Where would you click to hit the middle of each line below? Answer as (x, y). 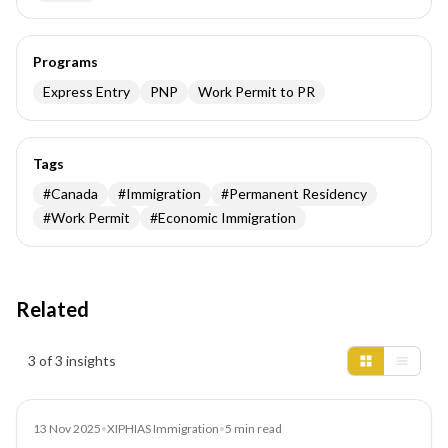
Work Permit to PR (256, 91)
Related (52, 309)
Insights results (66, 349)
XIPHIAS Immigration (163, 428)
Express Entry (86, 91)
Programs (65, 61)
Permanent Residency (298, 193)
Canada (74, 193)
